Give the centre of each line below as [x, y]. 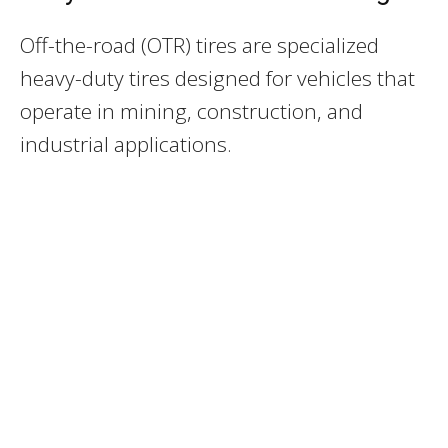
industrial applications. [126, 143]
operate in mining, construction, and [191, 110]
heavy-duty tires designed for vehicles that [217, 77]
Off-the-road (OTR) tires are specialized [199, 44]
